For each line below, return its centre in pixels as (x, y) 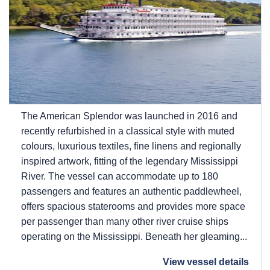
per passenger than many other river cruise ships (125, 221)
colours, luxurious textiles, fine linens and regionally (131, 146)
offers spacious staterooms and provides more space (133, 206)
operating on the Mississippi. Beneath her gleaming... (134, 236)
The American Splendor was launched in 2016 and (129, 116)
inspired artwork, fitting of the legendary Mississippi (130, 161)
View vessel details (206, 262)
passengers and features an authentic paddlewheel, (131, 191)
